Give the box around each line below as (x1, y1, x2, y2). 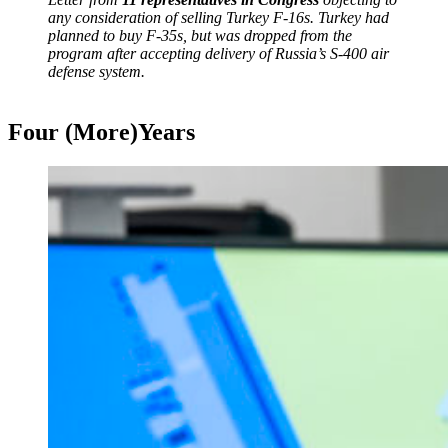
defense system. (48, 62, 145, 80)
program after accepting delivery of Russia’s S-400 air (48, 44, 389, 62)
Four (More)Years (8, 118, 195, 145)
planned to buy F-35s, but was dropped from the (48, 26, 352, 44)
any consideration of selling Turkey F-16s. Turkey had (48, 8, 389, 26)
